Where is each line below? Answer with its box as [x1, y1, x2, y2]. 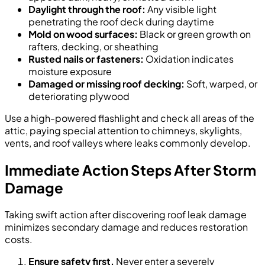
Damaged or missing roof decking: [28, 77, 185, 91]
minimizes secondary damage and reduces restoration [5, 221, 248, 234]
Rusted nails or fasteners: [28, 53, 144, 66]
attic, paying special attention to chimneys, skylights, [5, 124, 242, 137]
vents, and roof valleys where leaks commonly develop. [5, 137, 251, 150]
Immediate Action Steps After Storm [5, 161, 256, 179]
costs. [5, 233, 33, 246]
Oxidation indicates [144, 53, 234, 66]
